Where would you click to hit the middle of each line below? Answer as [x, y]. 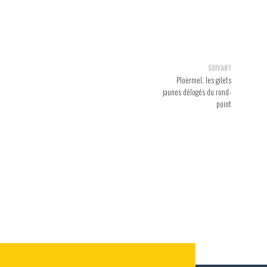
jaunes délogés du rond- [197, 92]
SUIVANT [220, 68]
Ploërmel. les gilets [204, 80]
